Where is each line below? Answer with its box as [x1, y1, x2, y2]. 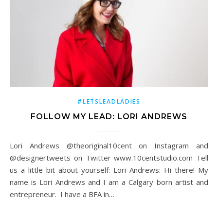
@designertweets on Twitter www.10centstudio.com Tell [10, 153, 208, 163]
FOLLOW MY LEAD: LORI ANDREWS [31, 112, 187, 122]
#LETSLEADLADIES [77, 97, 141, 106]
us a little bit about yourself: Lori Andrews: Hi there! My [10, 165, 208, 175]
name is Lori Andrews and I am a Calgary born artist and [10, 177, 208, 187]
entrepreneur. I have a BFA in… [10, 189, 114, 200]
